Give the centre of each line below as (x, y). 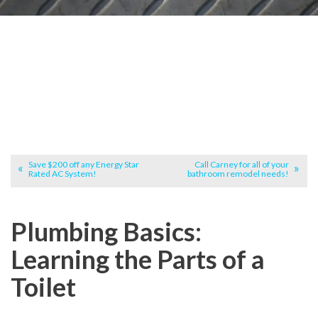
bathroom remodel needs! (238, 173)
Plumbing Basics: (106, 232)
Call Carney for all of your (242, 164)
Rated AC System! (62, 173)
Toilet (43, 287)
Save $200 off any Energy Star (84, 164)
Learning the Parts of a (138, 259)
